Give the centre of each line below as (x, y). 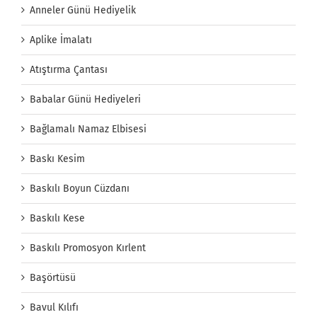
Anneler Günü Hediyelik (83, 11)
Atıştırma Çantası (69, 70)
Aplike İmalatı (61, 40)
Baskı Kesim (57, 159)
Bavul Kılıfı (54, 308)
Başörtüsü (53, 278)
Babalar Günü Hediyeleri (85, 100)
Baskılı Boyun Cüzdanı (80, 189)
